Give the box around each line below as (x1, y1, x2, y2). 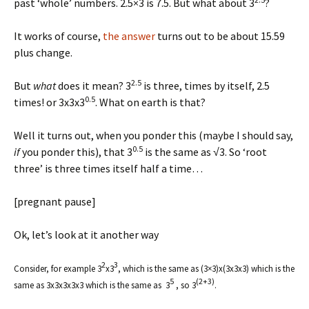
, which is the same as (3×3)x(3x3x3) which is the (118, 263, 295, 275)
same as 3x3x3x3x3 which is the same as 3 (14, 279, 170, 291)
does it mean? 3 (56, 79, 131, 92)
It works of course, (14, 29, 103, 43)
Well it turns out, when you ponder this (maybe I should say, (14, 128, 293, 142)
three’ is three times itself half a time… (14, 161, 203, 175)
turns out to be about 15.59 (155, 29, 285, 43)
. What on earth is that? (95, 95, 206, 109)
